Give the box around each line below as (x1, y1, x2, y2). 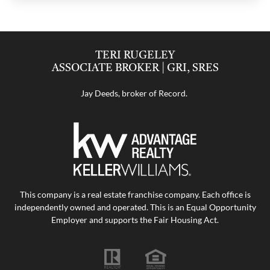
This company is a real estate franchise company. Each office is (19, 189, 251, 199)
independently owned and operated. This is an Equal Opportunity (14, 202, 256, 212)
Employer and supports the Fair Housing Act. (51, 215, 219, 225)
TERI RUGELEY (95, 49, 175, 61)
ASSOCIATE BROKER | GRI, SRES (51, 62, 219, 74)
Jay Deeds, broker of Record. (79, 87, 191, 98)
